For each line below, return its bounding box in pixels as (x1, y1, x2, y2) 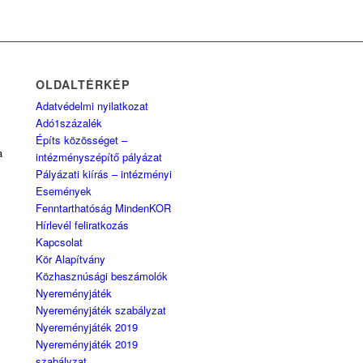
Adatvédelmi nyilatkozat (36, 98, 149, 113)
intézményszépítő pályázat (36, 149, 163, 164)
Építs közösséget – (36, 132, 128, 147)
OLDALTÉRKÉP (36, 76, 131, 92)
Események (36, 183, 92, 199)
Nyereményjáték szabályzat (36, 302, 167, 318)
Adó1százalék (36, 115, 103, 130)
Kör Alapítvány (36, 251, 106, 267)
